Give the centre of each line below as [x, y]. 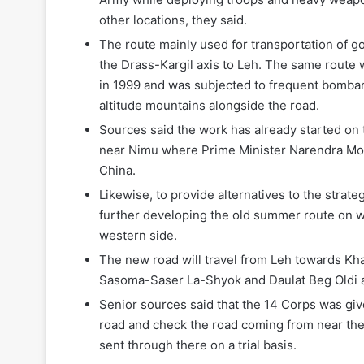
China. [117, 170]
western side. [138, 235]
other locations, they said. [173, 19]
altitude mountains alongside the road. [209, 105]
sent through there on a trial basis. [198, 344]
